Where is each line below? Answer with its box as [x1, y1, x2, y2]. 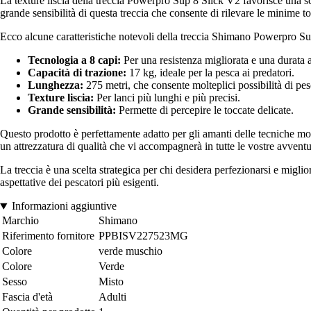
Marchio [2, 215, 39, 227]
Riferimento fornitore [2, 230, 94, 242]
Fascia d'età [2, 291, 53, 303]
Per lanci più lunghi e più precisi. [94, 92, 240, 104]
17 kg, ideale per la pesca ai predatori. [126, 67, 294, 79]
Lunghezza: [28, 79, 83, 92]
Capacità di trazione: [28, 67, 126, 79]
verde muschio [99, 245, 162, 258]
